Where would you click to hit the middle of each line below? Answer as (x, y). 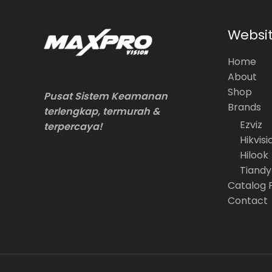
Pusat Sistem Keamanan (106, 96)
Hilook (254, 155)
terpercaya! (73, 126)
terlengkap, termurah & (102, 111)
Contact (247, 201)
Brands (244, 107)
